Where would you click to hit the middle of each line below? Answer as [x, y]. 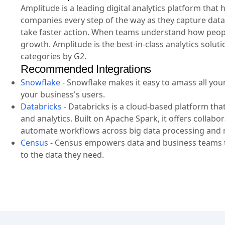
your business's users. [63, 95]
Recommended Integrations [86, 69]
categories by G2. [53, 57]
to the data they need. [62, 155]
